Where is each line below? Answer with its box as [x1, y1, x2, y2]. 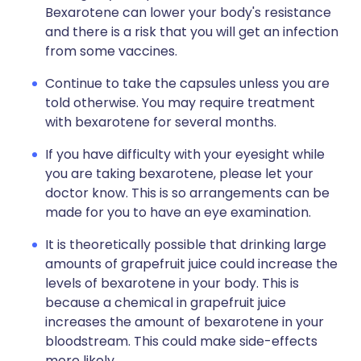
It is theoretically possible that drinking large [45, 235, 326, 254]
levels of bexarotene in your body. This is [45, 274, 299, 293]
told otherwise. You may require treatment [45, 93, 315, 112]
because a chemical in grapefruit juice [45, 293, 286, 312]
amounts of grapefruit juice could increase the [45, 255, 338, 273]
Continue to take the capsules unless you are [45, 74, 330, 93]
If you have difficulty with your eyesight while [45, 145, 325, 164]
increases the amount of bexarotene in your [45, 313, 324, 331]
